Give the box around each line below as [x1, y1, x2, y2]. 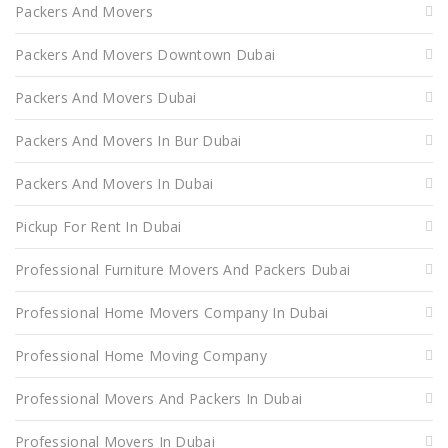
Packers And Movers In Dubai [15, 173, 214, 193]
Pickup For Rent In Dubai [15, 216, 182, 236]
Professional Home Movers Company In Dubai [15, 302, 329, 322]
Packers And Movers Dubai [15, 87, 197, 107]
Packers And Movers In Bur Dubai [15, 130, 242, 150]
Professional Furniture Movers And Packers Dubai [15, 259, 351, 279]
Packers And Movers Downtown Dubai [15, 44, 276, 64]
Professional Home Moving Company [15, 345, 267, 365]
